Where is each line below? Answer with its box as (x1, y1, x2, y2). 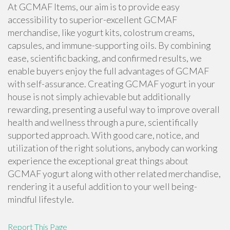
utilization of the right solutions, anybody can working (8, 142, 218, 154)
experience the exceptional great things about (8, 155, 188, 166)
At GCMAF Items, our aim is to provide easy (8, 1, 180, 12)
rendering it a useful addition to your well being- (8, 181, 197, 192)
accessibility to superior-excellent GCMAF (8, 14, 177, 25)
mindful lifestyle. (8, 194, 74, 205)
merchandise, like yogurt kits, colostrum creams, (8, 27, 195, 38)
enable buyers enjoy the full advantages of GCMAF (8, 65, 209, 76)
